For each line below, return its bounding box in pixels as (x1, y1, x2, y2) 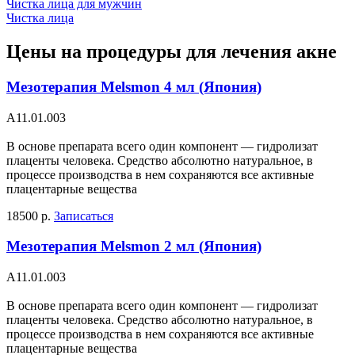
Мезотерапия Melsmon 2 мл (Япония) (6, 238, 261, 255)
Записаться (54, 208, 113, 223)
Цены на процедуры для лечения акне (6, 41, 337, 63)
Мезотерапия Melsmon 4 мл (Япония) (6, 78, 261, 96)
